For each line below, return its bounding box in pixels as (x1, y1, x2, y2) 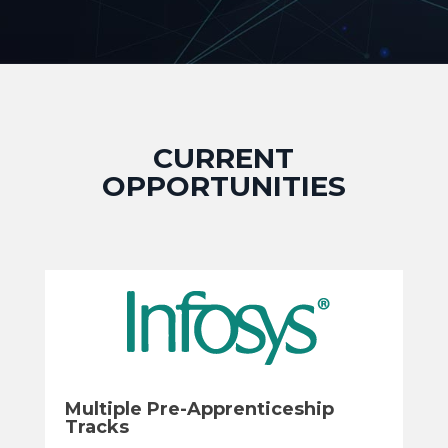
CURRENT (153, 141, 295, 175)
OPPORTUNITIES (101, 169, 346, 203)
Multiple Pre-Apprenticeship (64, 398, 334, 420)
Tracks (64, 416, 129, 438)
